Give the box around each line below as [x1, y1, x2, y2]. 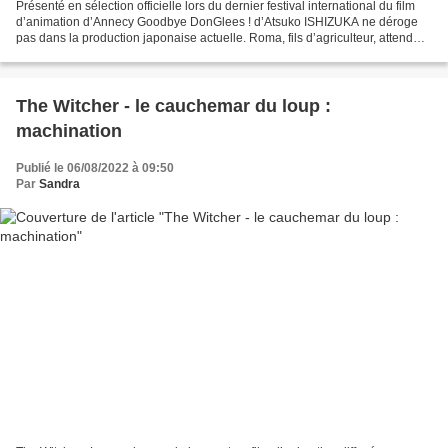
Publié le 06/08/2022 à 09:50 [16, 161, 174, 176]
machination [16, 121, 122, 142]
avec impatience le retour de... [16, 47, 179, 62]
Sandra [39, 177, 80, 192]
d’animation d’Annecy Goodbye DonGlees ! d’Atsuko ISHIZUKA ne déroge [16, 15, 418, 30]
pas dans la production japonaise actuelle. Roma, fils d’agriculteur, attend [16, 31, 413, 46]
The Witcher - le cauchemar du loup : [16, 96, 331, 117]
